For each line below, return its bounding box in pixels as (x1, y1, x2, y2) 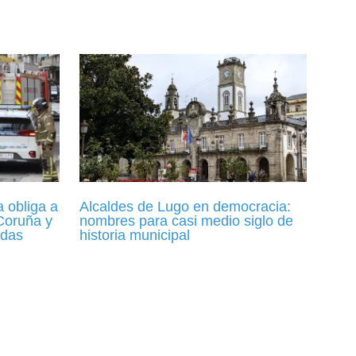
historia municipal (79, 227, 190, 244)
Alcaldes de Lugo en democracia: (79, 199, 291, 215)
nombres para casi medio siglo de (79, 213, 293, 230)
